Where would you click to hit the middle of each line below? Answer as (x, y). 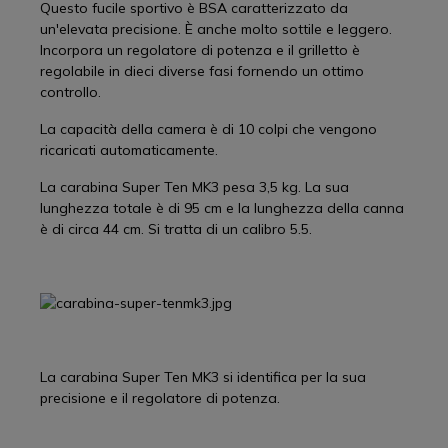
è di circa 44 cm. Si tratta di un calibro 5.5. (176, 229)
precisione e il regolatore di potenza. (160, 398)
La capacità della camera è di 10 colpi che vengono (208, 129)
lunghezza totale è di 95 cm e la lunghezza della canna (222, 208)
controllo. (70, 92)
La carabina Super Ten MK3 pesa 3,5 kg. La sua (194, 187)
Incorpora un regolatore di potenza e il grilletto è (200, 50)
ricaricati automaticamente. (129, 150)
